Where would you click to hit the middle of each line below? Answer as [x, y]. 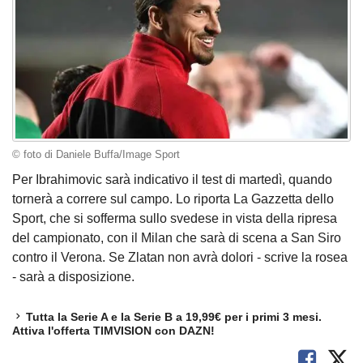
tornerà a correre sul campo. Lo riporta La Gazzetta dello [173, 199]
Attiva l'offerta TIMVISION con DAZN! [113, 331]
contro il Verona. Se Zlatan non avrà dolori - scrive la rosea [180, 258]
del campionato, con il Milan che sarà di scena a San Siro [177, 238]
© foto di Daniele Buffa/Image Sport [96, 154]
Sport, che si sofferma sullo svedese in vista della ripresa [175, 219]
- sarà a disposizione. [73, 277]
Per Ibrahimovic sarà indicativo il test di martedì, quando [172, 180]
